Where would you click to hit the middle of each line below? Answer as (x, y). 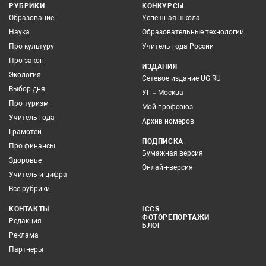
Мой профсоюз (167, 107)
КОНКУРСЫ (163, 6)
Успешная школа (171, 18)
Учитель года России (178, 46)
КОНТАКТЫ (29, 209)
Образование (31, 18)
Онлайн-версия (167, 167)
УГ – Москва (163, 93)
